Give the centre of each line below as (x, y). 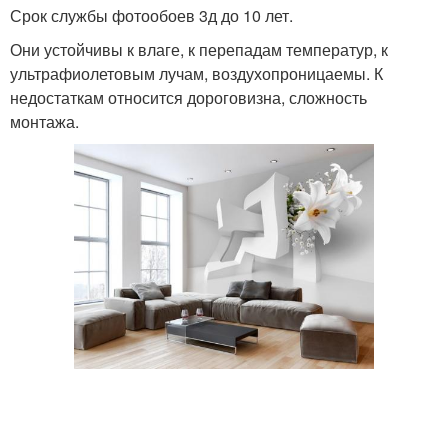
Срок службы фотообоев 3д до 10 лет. (151, 15)
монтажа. (44, 121)
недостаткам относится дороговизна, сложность (188, 97)
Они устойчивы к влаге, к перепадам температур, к (199, 49)
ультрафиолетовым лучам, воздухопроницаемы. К (196, 73)
